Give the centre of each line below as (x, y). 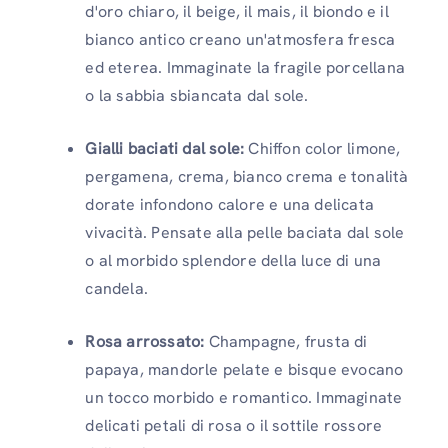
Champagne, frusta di (286, 342)
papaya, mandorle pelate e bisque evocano (244, 370)
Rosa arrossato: (145, 342)
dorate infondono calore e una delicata (229, 205)
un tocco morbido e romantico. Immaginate (244, 398)
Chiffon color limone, (322, 149)
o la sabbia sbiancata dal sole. (197, 96)
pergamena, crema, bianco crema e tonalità (247, 177)
